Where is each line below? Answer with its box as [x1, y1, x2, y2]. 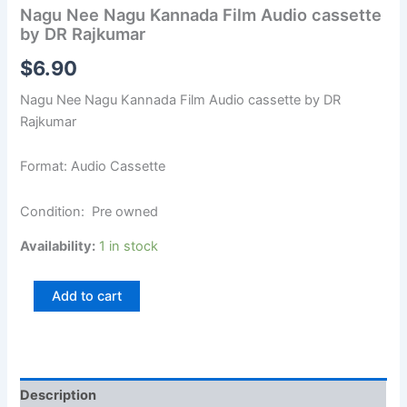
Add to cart [52, 287, 123, 304]
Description [20, 387, 97, 404]
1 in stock [99, 238, 159, 255]
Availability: [20, 238, 96, 255]
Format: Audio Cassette [20, 158, 166, 175]
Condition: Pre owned [20, 203, 159, 220]
